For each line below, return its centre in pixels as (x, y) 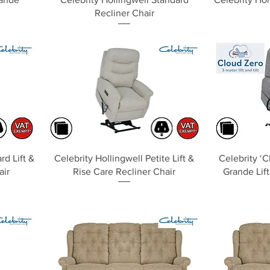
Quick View (124, 157)
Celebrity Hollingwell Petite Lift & (124, 158)
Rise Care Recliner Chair (124, 171)
